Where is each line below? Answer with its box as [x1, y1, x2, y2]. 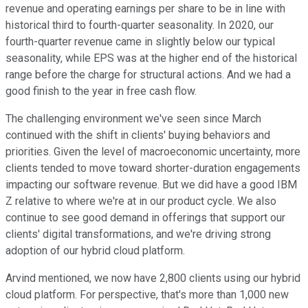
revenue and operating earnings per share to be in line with [5, 2, 285, 16]
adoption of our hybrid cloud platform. [5, 244, 185, 258]
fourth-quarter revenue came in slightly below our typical [5, 35, 275, 49]
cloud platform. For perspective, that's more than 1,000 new [5, 288, 289, 302]
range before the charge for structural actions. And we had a [5, 68, 291, 82]
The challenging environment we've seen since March [5, 112, 261, 126]
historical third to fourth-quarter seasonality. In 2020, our [5, 19, 274, 32]
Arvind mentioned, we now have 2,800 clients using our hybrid [5, 272, 300, 285]
